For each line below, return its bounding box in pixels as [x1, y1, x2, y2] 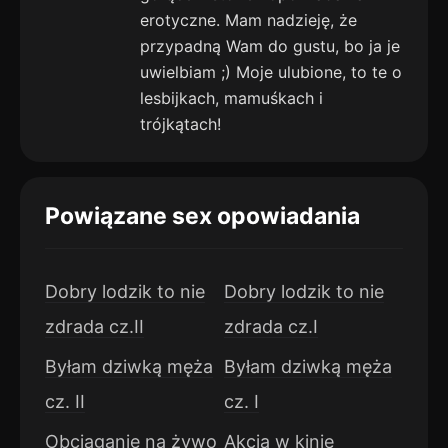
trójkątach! [140, 114, 221, 135]
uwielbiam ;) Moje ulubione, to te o [140, 62, 402, 83]
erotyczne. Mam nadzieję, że [140, 10, 357, 31]
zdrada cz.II [45, 316, 144, 338]
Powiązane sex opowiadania [45, 202, 360, 231]
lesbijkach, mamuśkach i [140, 88, 323, 109]
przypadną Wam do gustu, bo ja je [140, 36, 400, 57]
